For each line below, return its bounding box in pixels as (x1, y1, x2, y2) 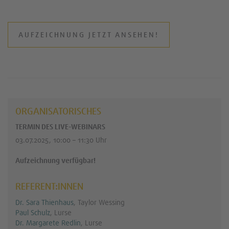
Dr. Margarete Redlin (15, 218, 81, 228)
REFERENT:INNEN (15, 180, 83, 193)
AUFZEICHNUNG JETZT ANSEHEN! (18, 30, 159, 40)
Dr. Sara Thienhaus (15, 198, 74, 208)
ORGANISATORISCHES (15, 105, 101, 118)
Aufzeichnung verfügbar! (15, 156, 96, 166)
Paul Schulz (15, 208, 50, 218)
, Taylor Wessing (74, 198, 125, 208)
